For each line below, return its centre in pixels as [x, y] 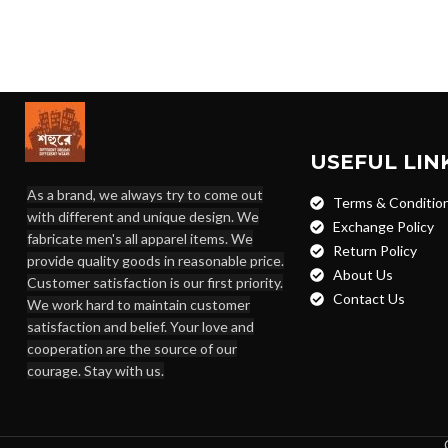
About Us [362, 274]
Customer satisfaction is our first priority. [155, 282]
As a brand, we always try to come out [145, 194]
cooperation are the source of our [132, 348]
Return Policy [374, 250]
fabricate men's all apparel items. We [140, 238]
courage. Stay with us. [95, 370]
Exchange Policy [383, 226]
